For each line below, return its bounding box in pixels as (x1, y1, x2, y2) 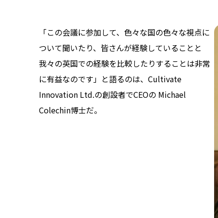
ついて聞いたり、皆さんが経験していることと (39, 41, 202, 54)
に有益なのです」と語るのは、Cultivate (39, 73, 182, 85)
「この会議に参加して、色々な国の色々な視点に (39, 26, 210, 38)
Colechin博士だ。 (39, 104, 102, 116)
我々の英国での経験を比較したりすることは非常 (39, 57, 210, 69)
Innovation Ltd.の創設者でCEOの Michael (39, 88, 186, 100)
